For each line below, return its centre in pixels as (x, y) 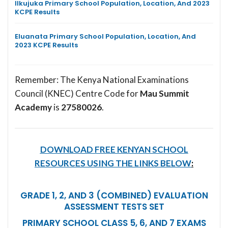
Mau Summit (165, 93)
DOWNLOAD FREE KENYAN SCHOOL (114, 149)
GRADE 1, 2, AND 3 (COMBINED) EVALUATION (114, 195)
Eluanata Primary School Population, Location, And (105, 36)
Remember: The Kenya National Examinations (102, 79)
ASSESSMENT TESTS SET (114, 206)
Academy (33, 107)
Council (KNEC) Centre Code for (77, 93)
